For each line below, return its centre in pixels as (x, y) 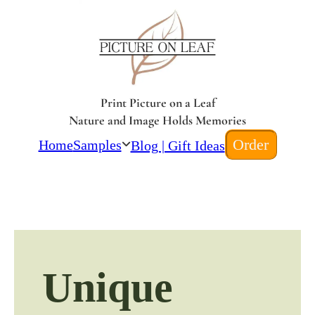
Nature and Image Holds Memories (157, 121)
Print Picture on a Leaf (157, 103)
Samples (97, 144)
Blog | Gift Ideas (178, 146)
